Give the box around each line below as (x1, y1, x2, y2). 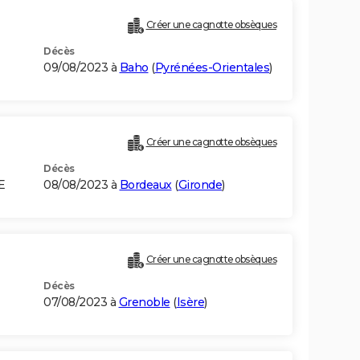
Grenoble (118, 295, 170, 310)
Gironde (178, 178, 222, 193)
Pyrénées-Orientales (154, 60, 269, 76)
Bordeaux (119, 178, 172, 193)
